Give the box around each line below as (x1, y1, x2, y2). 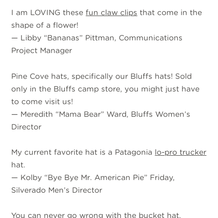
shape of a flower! (11, 20, 79, 30)
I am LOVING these (11, 8, 86, 18)
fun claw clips (86, 8, 138, 18)
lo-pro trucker (155, 147, 207, 157)
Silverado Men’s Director (11, 185, 103, 195)
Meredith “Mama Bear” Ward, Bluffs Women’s (20, 109, 191, 119)
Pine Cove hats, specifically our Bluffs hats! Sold (11, 71, 192, 81)
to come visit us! (11, 96, 73, 106)
